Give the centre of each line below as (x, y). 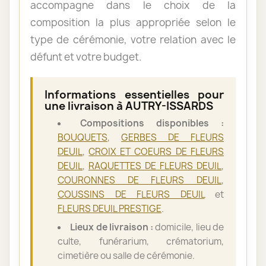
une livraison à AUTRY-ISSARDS (129, 106)
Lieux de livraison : (112, 227)
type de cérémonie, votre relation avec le (133, 39)
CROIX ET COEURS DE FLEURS (156, 151)
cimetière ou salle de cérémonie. (126, 255)
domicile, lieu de (189, 227)
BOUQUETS (83, 137)
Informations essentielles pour (134, 94)
